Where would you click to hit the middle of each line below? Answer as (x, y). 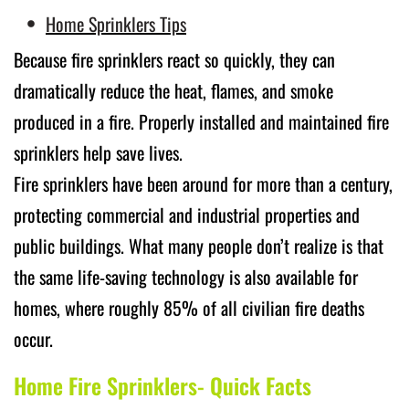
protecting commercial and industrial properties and (187, 214)
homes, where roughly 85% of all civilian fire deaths (189, 307)
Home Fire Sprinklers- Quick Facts (163, 385)
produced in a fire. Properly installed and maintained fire (201, 121)
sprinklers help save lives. (98, 152)
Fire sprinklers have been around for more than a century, (203, 183)
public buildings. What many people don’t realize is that (199, 245)
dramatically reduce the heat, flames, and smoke (173, 90)
